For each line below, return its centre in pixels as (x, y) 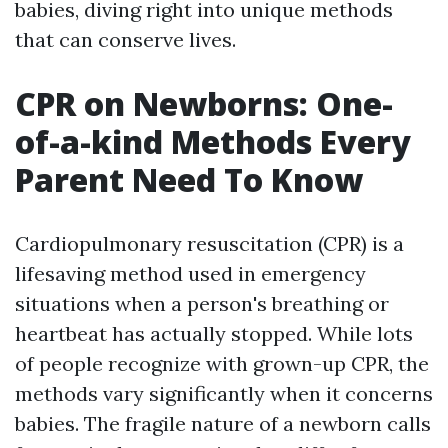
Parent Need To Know (189, 179)
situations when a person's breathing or (202, 303)
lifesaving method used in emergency (190, 273)
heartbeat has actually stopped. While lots (214, 333)
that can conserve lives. (125, 39)
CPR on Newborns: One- (204, 103)
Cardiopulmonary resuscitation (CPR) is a (209, 243)
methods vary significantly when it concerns (224, 393)
